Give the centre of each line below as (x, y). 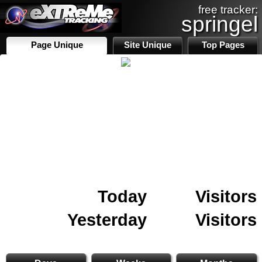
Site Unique (148, 45)
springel (220, 24)
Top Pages (223, 45)
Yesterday (107, 220)
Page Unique (57, 45)
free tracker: (228, 10)
